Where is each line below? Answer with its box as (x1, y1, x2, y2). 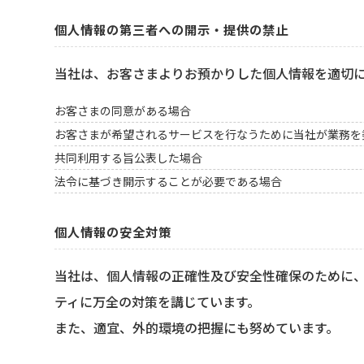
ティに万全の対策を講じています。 (54, 292, 261, 312)
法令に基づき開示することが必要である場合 (54, 172, 283, 189)
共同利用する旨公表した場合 (54, 149, 203, 166)
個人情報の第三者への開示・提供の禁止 (54, 19, 289, 38)
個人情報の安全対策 (54, 223, 172, 241)
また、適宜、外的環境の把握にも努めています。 (54, 318, 340, 338)
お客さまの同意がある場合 (54, 102, 192, 119)
